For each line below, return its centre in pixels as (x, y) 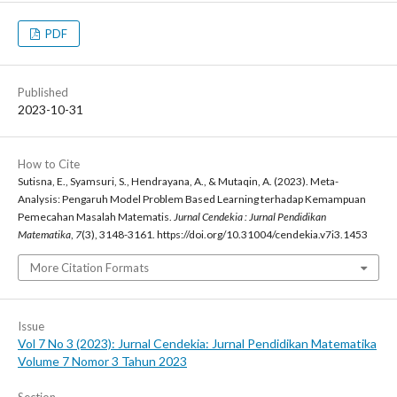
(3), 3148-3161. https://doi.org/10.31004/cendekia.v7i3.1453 (225, 235)
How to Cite (49, 164)
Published (43, 93)
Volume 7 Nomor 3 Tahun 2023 (102, 362)
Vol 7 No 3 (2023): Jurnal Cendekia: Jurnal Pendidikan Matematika (197, 344)
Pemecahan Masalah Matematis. (96, 217)
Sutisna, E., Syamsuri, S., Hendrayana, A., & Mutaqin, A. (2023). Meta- (178, 182)
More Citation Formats (90, 268)
